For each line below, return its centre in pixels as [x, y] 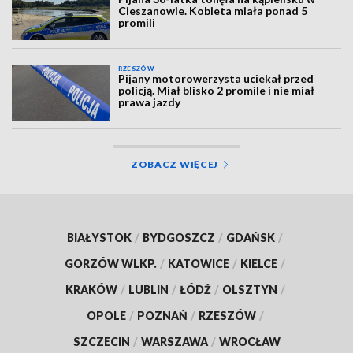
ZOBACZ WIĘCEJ [175, 164]
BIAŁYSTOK [99, 237]
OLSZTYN [249, 289]
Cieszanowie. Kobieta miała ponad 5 [213, 10]
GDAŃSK [251, 237]
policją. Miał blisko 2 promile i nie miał [217, 91]
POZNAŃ [162, 315]
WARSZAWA [174, 341]
